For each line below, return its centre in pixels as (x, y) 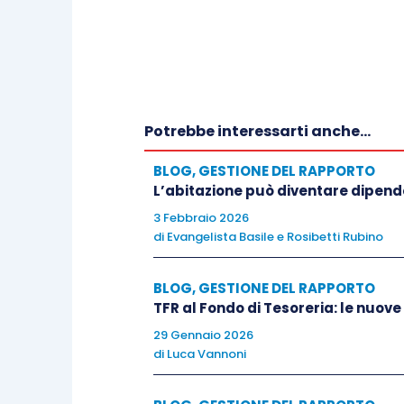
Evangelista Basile (220, 237)
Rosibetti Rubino (335, 237)
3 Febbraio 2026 (201, 218)
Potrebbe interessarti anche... (257, 131)
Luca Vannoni (207, 354)
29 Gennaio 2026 (203, 335)
